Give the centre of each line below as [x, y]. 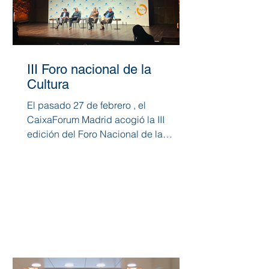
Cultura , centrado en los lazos [92, 148]
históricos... [51, 162]
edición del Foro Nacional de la [95, 134]
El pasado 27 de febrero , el [86, 105]
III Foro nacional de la [89, 69]
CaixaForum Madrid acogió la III [71, 119]
